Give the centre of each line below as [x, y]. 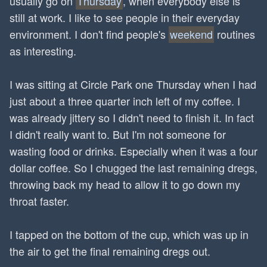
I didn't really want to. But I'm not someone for [118, 134]
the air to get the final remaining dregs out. [110, 251]
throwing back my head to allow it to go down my [125, 184]
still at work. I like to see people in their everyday [125, 17]
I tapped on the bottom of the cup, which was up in [129, 234]
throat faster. [39, 201]
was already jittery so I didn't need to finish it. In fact [132, 117]
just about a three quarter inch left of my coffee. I [125, 101]
